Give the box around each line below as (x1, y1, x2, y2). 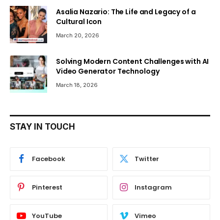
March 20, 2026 (56, 31, 99, 39)
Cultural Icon (56, 16, 102, 27)
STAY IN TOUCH (10, 121, 75, 132)
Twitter (135, 154, 159, 164)
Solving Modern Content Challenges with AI (56, 56, 209, 66)
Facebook (32, 154, 65, 164)
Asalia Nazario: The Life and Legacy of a (56, 6, 196, 17)
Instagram (135, 183, 172, 192)
